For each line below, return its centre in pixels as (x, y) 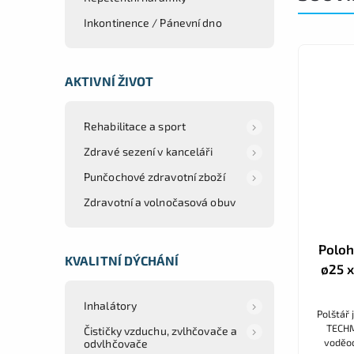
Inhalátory (110, 305)
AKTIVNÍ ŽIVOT (109, 81)
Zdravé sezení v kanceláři (149, 151)
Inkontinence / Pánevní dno (153, 22)
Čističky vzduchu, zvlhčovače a (161, 330)
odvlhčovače (116, 343)
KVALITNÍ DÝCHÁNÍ (122, 260)
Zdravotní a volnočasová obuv (160, 201)
